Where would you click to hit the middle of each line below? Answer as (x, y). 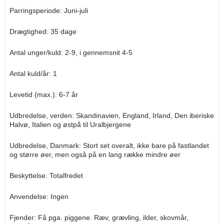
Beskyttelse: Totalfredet (46, 175)
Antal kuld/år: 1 (33, 73)
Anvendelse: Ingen (39, 196)
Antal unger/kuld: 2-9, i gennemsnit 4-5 (71, 52)
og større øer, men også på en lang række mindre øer (95, 154)
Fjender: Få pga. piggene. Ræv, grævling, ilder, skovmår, (99, 217)
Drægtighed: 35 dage (43, 31)
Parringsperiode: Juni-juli (49, 10)
